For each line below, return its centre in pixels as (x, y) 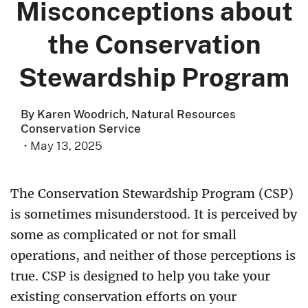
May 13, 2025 (66, 145)
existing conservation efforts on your (123, 297)
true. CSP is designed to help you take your (140, 276)
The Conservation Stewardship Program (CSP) (152, 194)
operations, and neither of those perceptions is (153, 255)
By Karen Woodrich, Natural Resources (128, 114)
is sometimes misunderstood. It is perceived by (154, 214)
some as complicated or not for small (123, 235)
